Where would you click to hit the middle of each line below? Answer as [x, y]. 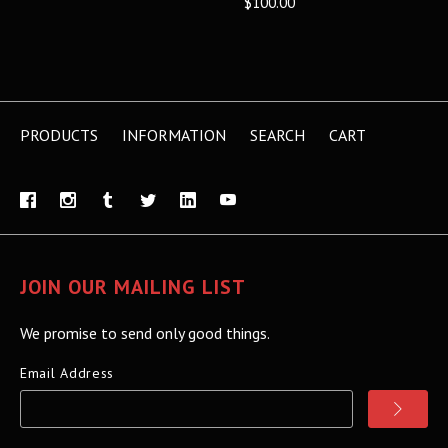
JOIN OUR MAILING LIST [133, 286]
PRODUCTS [59, 134]
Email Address [67, 372]
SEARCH [277, 134]
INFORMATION [174, 134]
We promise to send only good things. [145, 332]
